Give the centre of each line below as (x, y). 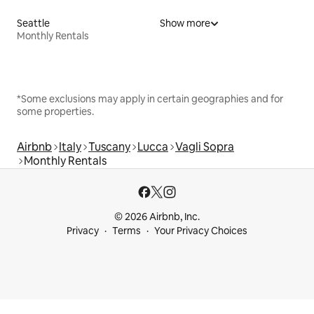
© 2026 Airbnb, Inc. (157, 217)
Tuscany (109, 146)
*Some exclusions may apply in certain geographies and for (150, 98)
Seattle (33, 23)
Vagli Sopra (205, 146)
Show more (185, 23)
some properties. (55, 111)
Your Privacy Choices (201, 231)
